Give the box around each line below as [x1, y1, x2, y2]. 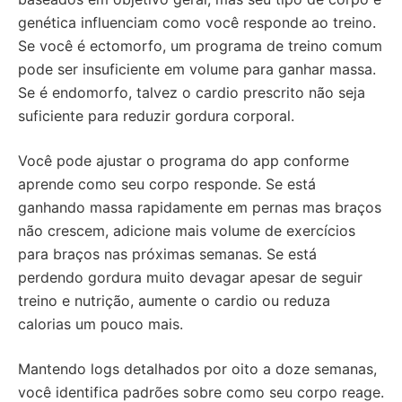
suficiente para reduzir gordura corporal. [18, 107, 294, 125]
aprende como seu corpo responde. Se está [18, 175, 316, 193]
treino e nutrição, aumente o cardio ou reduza [18, 292, 330, 310]
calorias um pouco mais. [18, 315, 183, 333]
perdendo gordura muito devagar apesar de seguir [18, 268, 363, 286]
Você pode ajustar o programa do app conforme [18, 152, 349, 170]
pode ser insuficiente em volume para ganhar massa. [18, 60, 376, 78]
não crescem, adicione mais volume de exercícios [18, 222, 355, 240]
